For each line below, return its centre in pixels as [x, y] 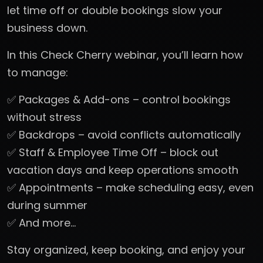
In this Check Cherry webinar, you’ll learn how [125, 55]
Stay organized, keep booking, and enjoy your [126, 249]
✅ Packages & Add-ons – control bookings [119, 99]
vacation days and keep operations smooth [123, 170]
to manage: [38, 72]
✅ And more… [41, 222]
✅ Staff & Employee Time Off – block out [113, 152]
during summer [47, 205]
